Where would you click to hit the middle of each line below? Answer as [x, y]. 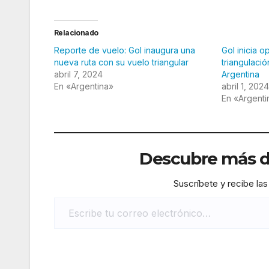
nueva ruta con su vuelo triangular [121, 62]
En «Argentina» [84, 86]
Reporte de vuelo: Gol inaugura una [125, 50]
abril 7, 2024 [78, 74]
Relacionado [76, 32]
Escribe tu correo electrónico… [83, 197]
